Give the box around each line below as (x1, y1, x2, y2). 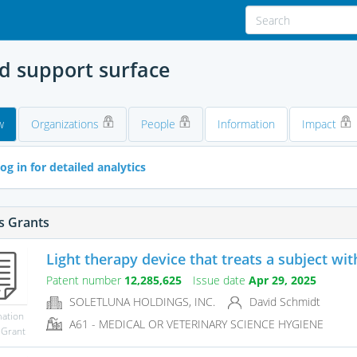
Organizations (30, 116, 102, 132)
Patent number (45, 273, 124, 288)
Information (217, 116, 275, 132)
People (140, 116, 178, 132)
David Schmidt (245, 294, 320, 310)
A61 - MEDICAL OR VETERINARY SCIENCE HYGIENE (65, 316, 324, 331)
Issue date (192, 273, 249, 288)
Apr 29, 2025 (248, 273, 316, 288)
